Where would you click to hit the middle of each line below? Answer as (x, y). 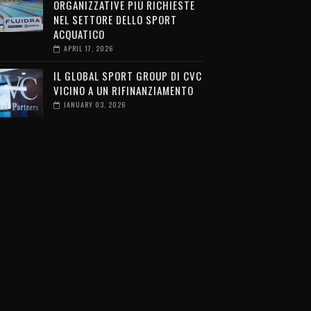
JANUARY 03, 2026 (94, 105)
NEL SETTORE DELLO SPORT (115, 20)
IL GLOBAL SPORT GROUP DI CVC (127, 76)
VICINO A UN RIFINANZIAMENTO (123, 91)
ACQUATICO (79, 34)
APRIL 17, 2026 (88, 49)
